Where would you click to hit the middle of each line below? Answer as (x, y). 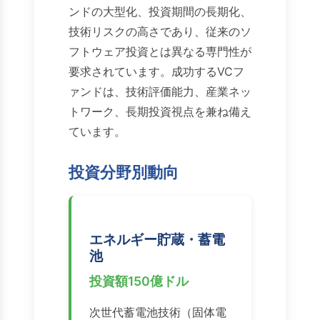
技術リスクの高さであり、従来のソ (160, 32)
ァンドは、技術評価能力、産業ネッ (160, 92)
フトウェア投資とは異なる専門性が (160, 52)
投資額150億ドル (139, 281)
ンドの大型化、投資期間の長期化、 (160, 12)
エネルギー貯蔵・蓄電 (157, 240)
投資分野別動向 (124, 172)
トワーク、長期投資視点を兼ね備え (160, 112)
